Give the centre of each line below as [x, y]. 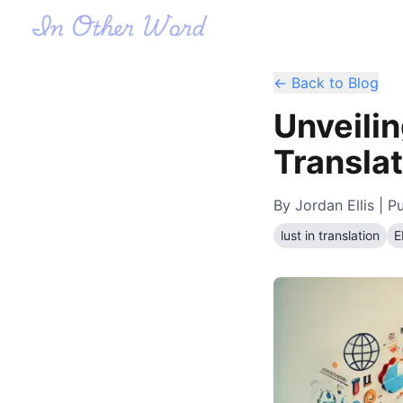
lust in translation [330, 235]
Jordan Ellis [335, 205]
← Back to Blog [326, 83]
